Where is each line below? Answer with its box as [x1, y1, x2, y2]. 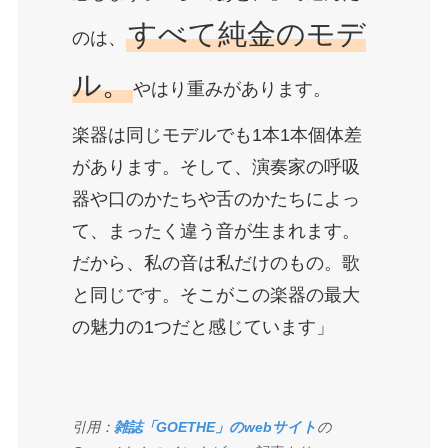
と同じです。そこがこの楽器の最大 [71, 285, 360, 306]
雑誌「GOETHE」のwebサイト [113, 419, 317, 436]
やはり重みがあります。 [132, 78, 331, 99]
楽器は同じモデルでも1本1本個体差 [71, 125, 362, 146]
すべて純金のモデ [127, 17, 366, 50]
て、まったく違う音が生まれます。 [71, 221, 360, 242]
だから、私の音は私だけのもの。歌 [71, 253, 360, 274]
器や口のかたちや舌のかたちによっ [71, 189, 360, 210]
